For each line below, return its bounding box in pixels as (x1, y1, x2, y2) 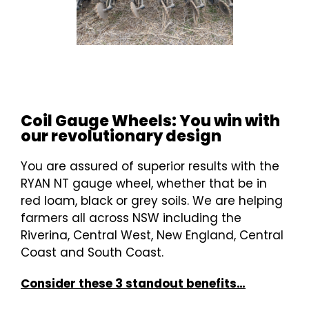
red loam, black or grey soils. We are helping (21, 192, 283, 209)
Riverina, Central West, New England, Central (21, 227, 283, 243)
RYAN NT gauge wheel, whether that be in (21, 175, 267, 192)
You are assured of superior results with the (21, 158, 279, 175)
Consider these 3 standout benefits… (21, 275, 246, 292)
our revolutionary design (21, 126, 221, 147)
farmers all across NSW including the (21, 210, 241, 226)
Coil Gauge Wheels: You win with (21, 110, 280, 132)
